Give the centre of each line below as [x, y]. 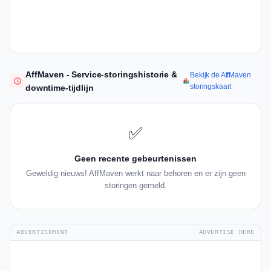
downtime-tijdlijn [60, 88]
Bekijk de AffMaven [220, 75]
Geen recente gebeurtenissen [135, 159]
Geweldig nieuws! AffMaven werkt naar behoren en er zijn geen [135, 174]
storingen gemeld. [135, 186]
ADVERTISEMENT [42, 232]
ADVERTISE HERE [227, 232]
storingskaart [211, 87]
